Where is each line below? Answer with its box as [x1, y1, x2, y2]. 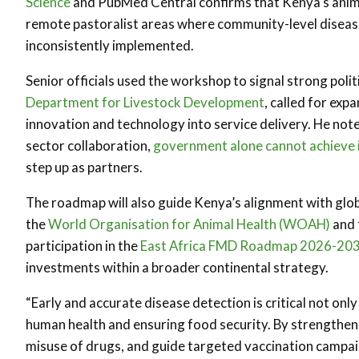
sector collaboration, [26, 137, 153, 154]
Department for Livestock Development [26, 94, 264, 111]
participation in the [26, 237, 140, 254]
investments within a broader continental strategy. [26, 259, 329, 276]
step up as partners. [26, 159, 143, 175]
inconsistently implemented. [26, 37, 194, 54]
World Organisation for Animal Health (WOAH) [48, 216, 330, 232]
